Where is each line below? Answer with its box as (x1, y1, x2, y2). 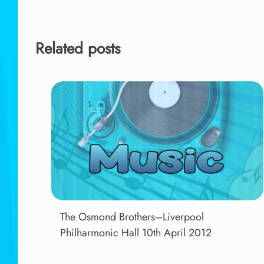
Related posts (35, 37, 120, 60)
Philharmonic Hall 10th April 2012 (60, 225, 212, 240)
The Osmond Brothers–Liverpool (60, 209, 204, 225)
